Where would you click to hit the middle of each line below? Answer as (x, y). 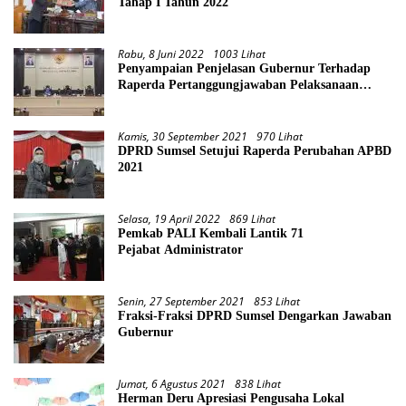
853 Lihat (277, 301)
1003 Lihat (239, 53)
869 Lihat (252, 218)
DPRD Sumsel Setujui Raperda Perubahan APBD (255, 150)
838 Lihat (258, 383)
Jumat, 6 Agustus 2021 (172, 383)
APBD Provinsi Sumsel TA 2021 (205, 101)
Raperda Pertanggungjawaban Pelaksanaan (238, 84)
